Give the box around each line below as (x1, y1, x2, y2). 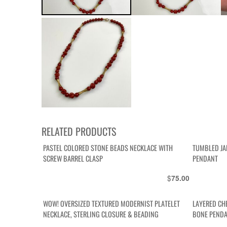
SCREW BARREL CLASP (43, 153, 103, 164)
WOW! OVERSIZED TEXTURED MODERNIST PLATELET (43, 198, 180, 209)
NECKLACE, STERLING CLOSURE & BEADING (43, 209, 159, 220)
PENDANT (193, 153, 218, 164)
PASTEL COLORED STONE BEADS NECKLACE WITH (43, 142, 173, 154)
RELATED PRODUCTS (42, 123, 116, 139)
